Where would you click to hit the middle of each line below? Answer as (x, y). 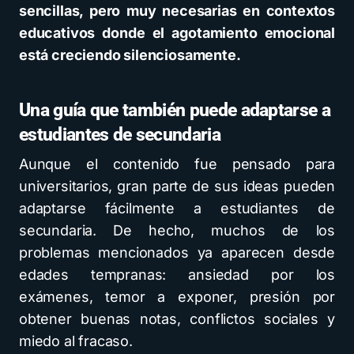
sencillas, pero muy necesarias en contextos (177, 10)
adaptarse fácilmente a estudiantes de (177, 208)
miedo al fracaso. (76, 341)
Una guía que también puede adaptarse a (175, 110)
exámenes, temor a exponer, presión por (177, 296)
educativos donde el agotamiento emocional (177, 32)
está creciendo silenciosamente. (130, 55)
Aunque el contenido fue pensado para (177, 164)
